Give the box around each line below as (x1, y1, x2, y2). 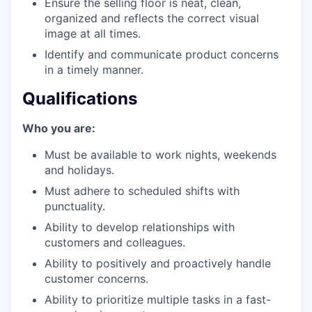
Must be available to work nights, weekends (45, 147, 276, 162)
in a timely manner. (45, 62, 143, 77)
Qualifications (22, 88, 137, 109)
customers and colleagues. (45, 235, 185, 249)
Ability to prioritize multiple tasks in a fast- (45, 292, 271, 306)
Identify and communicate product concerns (45, 47, 279, 61)
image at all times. (45, 26, 141, 40)
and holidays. (45, 162, 114, 177)
